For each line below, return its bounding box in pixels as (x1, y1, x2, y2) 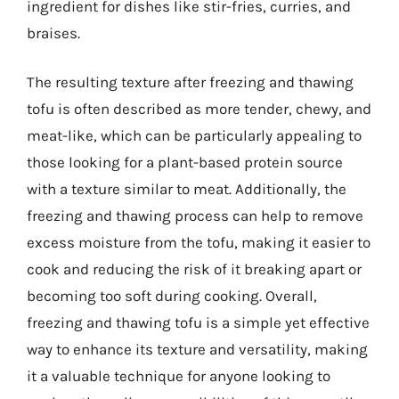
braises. (27, 23, 80, 42)
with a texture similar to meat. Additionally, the (27, 180, 346, 198)
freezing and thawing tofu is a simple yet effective (27, 313, 370, 331)
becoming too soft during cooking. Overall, (27, 287, 317, 305)
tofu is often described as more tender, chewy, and (27, 100, 371, 118)
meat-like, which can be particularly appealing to (27, 126, 362, 144)
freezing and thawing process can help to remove (27, 207, 363, 224)
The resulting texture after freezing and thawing (27, 73, 354, 91)
